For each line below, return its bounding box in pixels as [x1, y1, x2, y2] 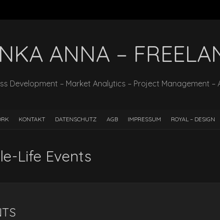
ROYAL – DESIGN [171, 115, 215, 123]
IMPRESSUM [128, 115, 161, 123]
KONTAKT [19, 115, 45, 123]
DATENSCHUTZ [55, 115, 97, 123]
